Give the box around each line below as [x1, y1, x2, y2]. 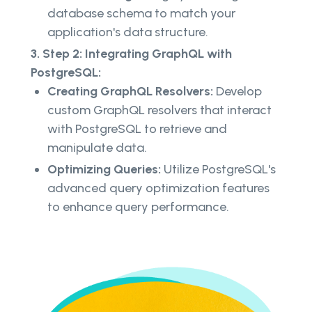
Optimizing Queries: [47, 161, 161, 177]
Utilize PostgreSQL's [161, 161, 276, 177]
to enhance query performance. [47, 198, 229, 214]
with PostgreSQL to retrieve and [47, 120, 227, 136]
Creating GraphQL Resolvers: [47, 83, 213, 99]
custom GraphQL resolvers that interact [47, 102, 272, 118]
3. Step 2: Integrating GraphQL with [31, 45, 232, 61]
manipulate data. [47, 139, 147, 155]
